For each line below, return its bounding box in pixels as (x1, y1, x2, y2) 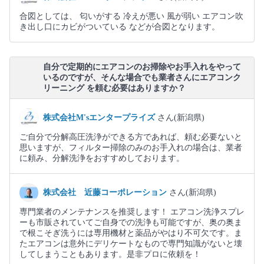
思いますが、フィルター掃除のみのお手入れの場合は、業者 (19, 143, 242, 153)
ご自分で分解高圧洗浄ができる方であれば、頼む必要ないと (19, 133, 242, 142)
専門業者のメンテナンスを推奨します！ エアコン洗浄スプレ (19, 207, 245, 217)
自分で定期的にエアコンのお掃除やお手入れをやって (43, 62, 241, 72)
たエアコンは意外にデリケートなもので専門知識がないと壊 (19, 239, 242, 249)
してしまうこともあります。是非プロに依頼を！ (19, 250, 201, 259)
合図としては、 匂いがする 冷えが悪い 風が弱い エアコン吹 (19, 12, 243, 21)
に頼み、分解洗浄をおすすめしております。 (19, 154, 184, 163)
